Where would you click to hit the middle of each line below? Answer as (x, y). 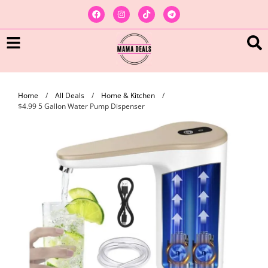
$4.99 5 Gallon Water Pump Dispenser (81, 106)
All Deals (70, 95)
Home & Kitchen (128, 95)
